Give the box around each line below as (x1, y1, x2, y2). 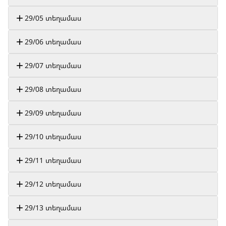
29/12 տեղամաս (25, 179, 81, 189)
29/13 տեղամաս (25, 203, 81, 212)
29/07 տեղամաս (25, 61, 81, 70)
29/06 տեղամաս (25, 37, 81, 46)
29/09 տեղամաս (25, 108, 81, 118)
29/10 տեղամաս (25, 132, 81, 141)
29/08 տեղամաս (25, 84, 81, 94)
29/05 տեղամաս (25, 13, 81, 23)
